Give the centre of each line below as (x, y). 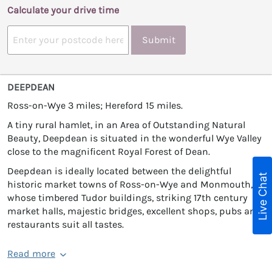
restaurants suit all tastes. (66, 224)
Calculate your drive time (63, 10)
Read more (31, 253)
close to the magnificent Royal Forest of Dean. (109, 151)
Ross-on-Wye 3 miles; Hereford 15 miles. (95, 105)
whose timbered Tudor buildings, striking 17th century (127, 197)
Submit (158, 40)
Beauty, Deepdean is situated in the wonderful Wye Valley (134, 138)
